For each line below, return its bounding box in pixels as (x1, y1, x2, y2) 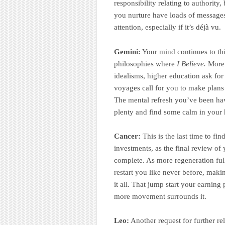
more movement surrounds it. (114, 192, 206, 200)
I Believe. (175, 59, 206, 68)
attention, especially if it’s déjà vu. (114, 23, 221, 32)
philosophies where (114, 59, 175, 68)
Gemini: (114, 47, 141, 56)
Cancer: (114, 132, 141, 140)
